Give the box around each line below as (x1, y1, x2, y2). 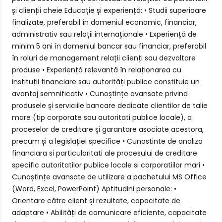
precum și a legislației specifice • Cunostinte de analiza (12, 136, 203, 146)
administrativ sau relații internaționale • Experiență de (12, 29, 197, 39)
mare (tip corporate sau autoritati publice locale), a (12, 112, 192, 122)
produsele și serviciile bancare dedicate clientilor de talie (12, 101, 208, 111)
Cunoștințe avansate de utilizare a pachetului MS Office (12, 172, 207, 182)
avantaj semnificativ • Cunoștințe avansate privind (12, 89, 188, 99)
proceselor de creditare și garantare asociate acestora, (12, 124, 204, 134)
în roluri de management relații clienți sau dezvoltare (12, 53, 196, 63)
